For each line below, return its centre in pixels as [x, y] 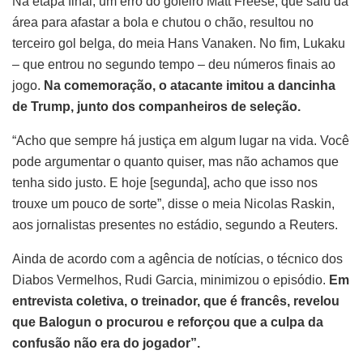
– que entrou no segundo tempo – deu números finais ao [174, 65]
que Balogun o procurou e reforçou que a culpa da [168, 322]
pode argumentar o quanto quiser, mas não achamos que [175, 162]
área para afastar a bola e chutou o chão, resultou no [163, 23]
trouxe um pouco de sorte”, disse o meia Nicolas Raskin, [173, 204]
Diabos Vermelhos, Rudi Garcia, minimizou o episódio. [171, 280]
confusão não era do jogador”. [106, 344]
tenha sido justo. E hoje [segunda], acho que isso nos [165, 183]
